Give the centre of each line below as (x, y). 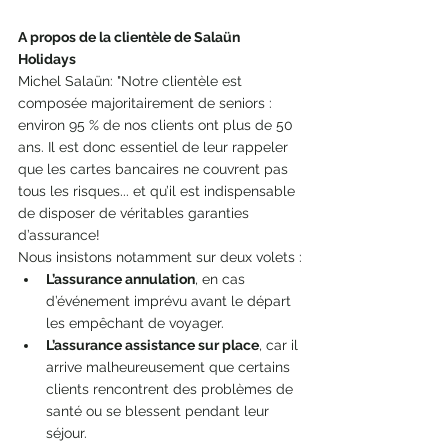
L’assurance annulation (120, 278)
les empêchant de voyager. (135, 322)
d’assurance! (61, 234)
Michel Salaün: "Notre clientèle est (132, 80)
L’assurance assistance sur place (152, 344)
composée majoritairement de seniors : (147, 102)
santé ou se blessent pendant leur (159, 410)
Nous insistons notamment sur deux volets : (160, 256)
